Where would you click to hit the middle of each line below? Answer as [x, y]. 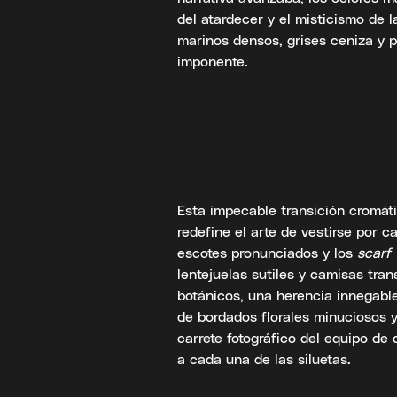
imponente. [213, 61]
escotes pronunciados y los [267, 253]
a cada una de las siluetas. [264, 359]
